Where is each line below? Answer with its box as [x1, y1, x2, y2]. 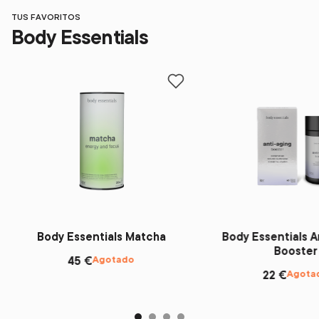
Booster [273, 244, 318, 258]
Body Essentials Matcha [36, 229, 166, 244]
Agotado [93, 253, 135, 266]
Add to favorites [174, 80, 254, 95]
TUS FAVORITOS [17, 11, 80, 22]
